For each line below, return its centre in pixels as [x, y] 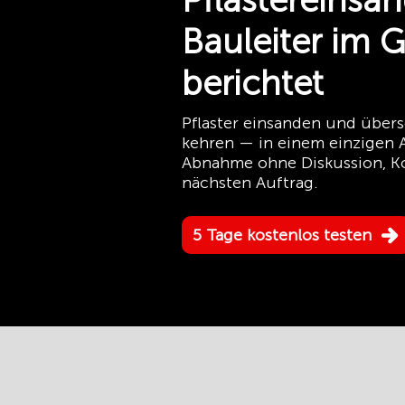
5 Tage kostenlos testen [282, 235]
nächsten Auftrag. [250, 183]
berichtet [253, 83]
